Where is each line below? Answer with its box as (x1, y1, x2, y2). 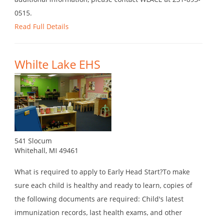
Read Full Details (15, 22, 69, 31)
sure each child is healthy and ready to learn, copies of (15, 181, 192, 190)
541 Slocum (15, 136, 52, 146)
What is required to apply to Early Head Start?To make (15, 167, 190, 177)
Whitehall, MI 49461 (15, 146, 78, 155)
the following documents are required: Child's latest (15, 194, 184, 204)
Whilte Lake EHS (15, 56, 100, 73)
